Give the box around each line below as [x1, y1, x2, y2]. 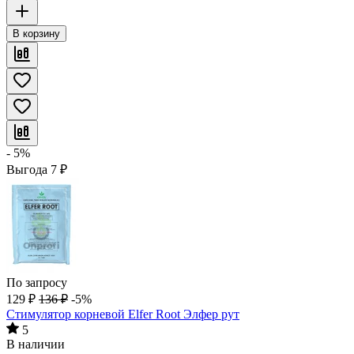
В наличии [6, 337, 65, 351]
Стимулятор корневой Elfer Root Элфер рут [6, 307, 239, 321]
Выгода [6, 162, 51, 176]
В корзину [13, 27, 60, 40]
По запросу [6, 275, 67, 289]
